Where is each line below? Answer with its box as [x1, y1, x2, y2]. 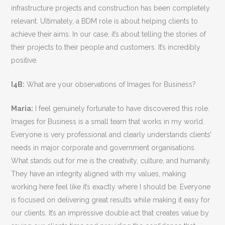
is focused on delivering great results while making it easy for [11, 196, 210, 204]
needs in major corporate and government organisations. [11, 144, 196, 152]
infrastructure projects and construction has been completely [11, 4, 210, 13]
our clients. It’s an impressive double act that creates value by [11, 209, 209, 217]
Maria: [11, 104, 34, 113]
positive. [11, 56, 38, 65]
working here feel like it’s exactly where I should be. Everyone [11, 183, 211, 191]
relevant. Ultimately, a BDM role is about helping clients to [11, 17, 198, 26]
